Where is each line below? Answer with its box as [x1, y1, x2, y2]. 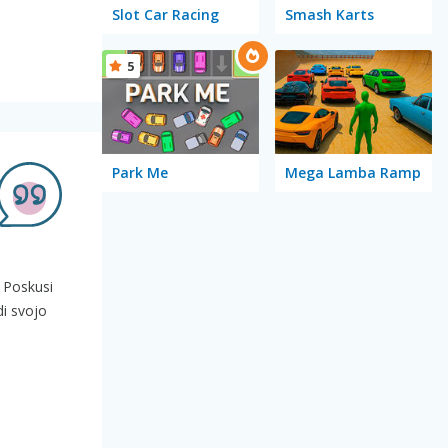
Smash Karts [284, 4, 374, 24]
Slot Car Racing [111, 4, 219, 24]
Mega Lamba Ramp [284, 163, 421, 183]
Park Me [111, 163, 168, 183]
